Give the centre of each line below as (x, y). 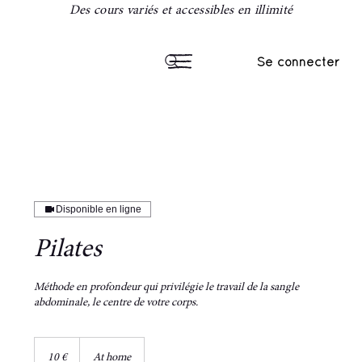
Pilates (68, 251)
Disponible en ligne (99, 210)
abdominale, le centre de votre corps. (116, 303)
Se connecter (298, 61)
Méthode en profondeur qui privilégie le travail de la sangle (167, 288)
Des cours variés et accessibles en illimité (181, 11)
